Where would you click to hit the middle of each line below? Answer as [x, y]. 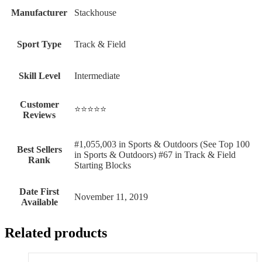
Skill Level [39, 76]
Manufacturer [39, 13]
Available [39, 202]
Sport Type [39, 44]
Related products [56, 233]
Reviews [39, 115]
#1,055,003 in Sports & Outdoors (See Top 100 [162, 144]
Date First [39, 192]
